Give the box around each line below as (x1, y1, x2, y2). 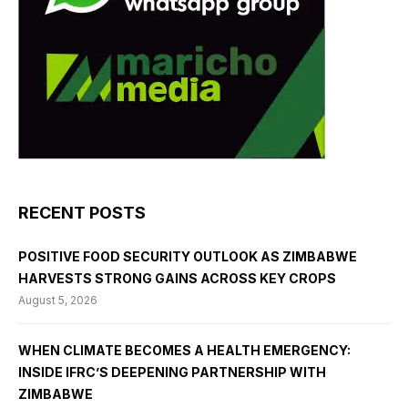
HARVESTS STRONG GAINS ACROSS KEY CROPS (18, 270, 336, 287)
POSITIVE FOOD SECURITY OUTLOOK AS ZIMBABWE (18, 249, 357, 265)
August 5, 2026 (18, 293, 97, 308)
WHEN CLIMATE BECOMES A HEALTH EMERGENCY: (18, 342, 351, 359)
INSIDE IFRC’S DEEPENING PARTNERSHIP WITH (18, 364, 326, 381)
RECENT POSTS (18, 203, 146, 223)
